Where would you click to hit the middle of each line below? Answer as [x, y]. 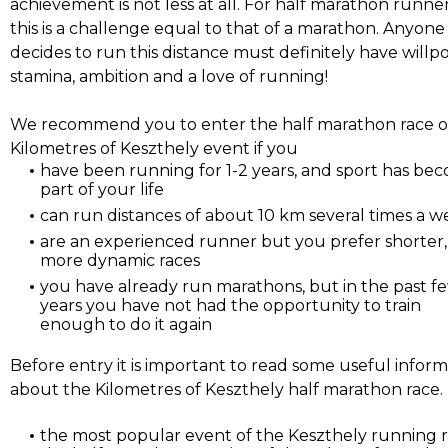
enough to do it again [126, 324]
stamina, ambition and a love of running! [169, 76]
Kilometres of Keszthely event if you [154, 148]
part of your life [102, 189]
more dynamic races [120, 260]
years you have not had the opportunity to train [230, 305]
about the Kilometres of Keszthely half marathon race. [226, 389]
